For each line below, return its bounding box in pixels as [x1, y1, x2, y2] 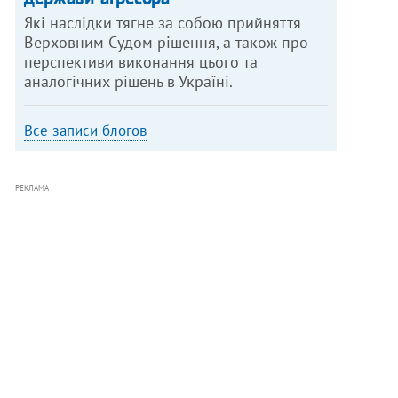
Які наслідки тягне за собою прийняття [24, 12, 302, 33]
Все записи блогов [24, 120, 147, 140]
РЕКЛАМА [15, 182, 50, 193]
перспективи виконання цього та [24, 51, 259, 72]
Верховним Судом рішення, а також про [24, 31, 309, 52]
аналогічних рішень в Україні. [24, 70, 234, 92]
